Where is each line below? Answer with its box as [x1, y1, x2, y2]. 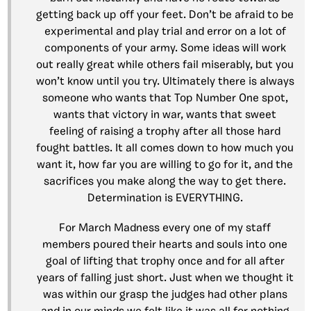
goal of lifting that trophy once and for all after [45, 256, 285, 268]
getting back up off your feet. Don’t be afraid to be [36, 10, 294, 22]
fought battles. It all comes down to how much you [36, 143, 294, 155]
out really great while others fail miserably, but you [36, 60, 294, 72]
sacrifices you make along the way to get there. [44, 176, 286, 188]
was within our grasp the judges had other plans [42, 289, 287, 301]
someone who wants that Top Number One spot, [42, 93, 288, 105]
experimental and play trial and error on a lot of [44, 26, 286, 38]
